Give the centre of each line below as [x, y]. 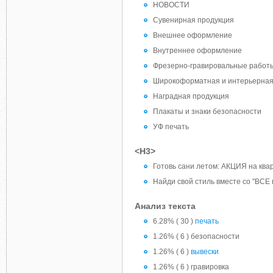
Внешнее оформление [193, 35]
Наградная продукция [191, 96]
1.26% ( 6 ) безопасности [196, 236]
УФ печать [171, 127]
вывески [205, 252]
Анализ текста [165, 206]
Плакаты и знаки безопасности [207, 112]
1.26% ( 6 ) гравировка [191, 267]
